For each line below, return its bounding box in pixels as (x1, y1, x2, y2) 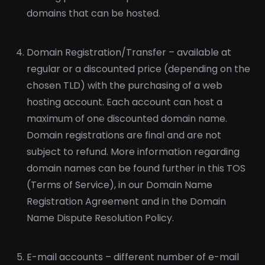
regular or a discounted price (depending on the (27, 62, 250, 76)
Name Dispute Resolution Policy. (27, 211, 174, 225)
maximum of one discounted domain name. (27, 112, 227, 125)
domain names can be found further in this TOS (27, 161, 245, 175)
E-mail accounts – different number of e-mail (27, 250, 239, 264)
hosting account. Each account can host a (27, 95, 222, 109)
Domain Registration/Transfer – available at (27, 46, 231, 59)
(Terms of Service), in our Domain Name (27, 178, 212, 192)
